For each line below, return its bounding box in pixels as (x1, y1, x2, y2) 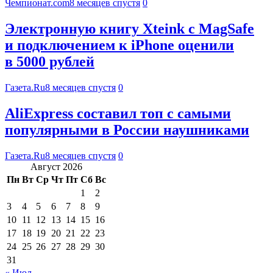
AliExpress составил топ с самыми (5, 105, 231, 122)
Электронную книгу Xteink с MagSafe (5, 21, 254, 37)
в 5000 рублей (5, 54, 94, 70)
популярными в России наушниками (5, 122, 249, 138)
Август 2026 (30, 161, 82, 172)
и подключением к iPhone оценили (5, 37, 234, 54)
